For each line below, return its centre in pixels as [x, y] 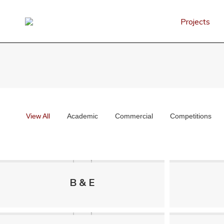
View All [38, 116]
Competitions [190, 116]
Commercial [134, 116]
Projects [195, 21]
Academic [82, 116]
